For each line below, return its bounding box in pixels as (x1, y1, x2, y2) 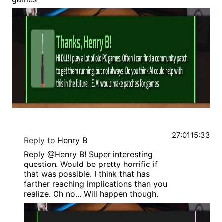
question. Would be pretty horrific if (24, 159, 158, 169)
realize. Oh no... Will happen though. (24, 189, 158, 199)
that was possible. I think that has (24, 169, 150, 179)
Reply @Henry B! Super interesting (24, 149, 153, 160)
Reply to (24, 135, 55, 146)
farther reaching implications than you (24, 179, 167, 189)
